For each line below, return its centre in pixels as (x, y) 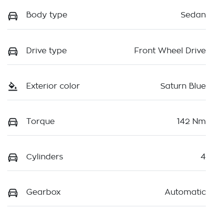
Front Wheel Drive (170, 51)
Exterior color (53, 86)
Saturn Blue (183, 86)
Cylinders (45, 157)
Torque (40, 121)
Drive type (46, 51)
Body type (47, 15)
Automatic (185, 193)
